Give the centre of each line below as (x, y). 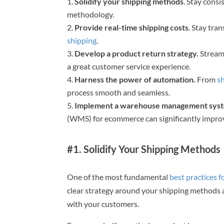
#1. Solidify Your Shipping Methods (144, 149)
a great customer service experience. (129, 66)
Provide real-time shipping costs (132, 27)
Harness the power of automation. (135, 79)
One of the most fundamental (118, 176)
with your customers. (103, 203)
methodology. (91, 14)
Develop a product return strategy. (137, 53)
